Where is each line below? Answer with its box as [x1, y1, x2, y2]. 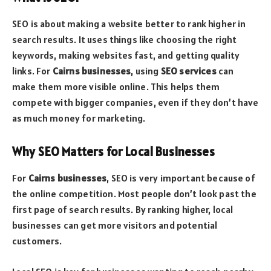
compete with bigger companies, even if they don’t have [12, 96, 259, 109]
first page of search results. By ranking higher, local [12, 203, 233, 216]
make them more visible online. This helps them [12, 80, 220, 93]
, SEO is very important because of [106, 172, 255, 184]
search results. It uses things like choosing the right [12, 33, 237, 46]
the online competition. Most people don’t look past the [12, 188, 256, 200]
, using [131, 65, 161, 77]
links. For [12, 65, 53, 77]
